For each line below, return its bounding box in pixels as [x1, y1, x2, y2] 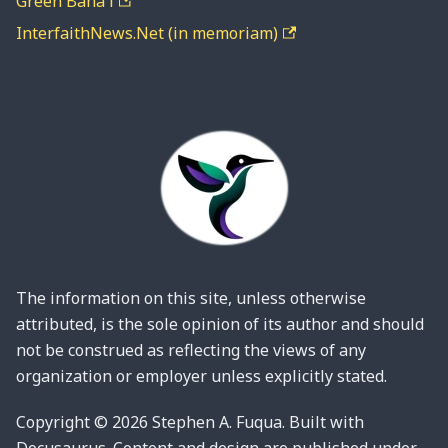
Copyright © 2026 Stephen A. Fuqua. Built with [16, 411, 364, 433]
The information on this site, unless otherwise [16, 287, 366, 309]
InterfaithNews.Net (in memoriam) [16, 22, 278, 44]
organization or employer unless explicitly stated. [16, 365, 387, 387]
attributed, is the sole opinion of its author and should [16, 313, 424, 335]
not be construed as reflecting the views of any [16, 339, 366, 361]
